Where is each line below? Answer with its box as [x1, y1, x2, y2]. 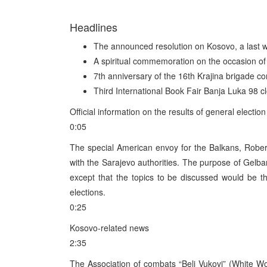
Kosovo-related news [70, 222, 149, 234]
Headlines [70, 19, 117, 35]
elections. [70, 186, 105, 198]
